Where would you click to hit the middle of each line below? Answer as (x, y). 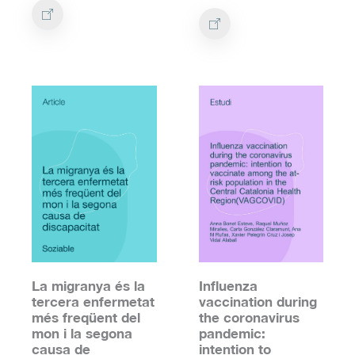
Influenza (228, 285)
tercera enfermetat (93, 301)
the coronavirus (249, 317)
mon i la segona (82, 333)
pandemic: (232, 333)
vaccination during (258, 301)
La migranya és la (88, 285)
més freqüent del (86, 317)
